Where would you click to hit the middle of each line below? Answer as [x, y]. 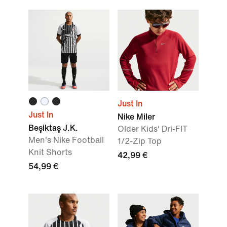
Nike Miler [136, 117]
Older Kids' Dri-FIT [153, 129]
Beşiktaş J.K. [53, 128]
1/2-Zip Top [140, 141]
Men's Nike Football [66, 140]
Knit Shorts [50, 152]
